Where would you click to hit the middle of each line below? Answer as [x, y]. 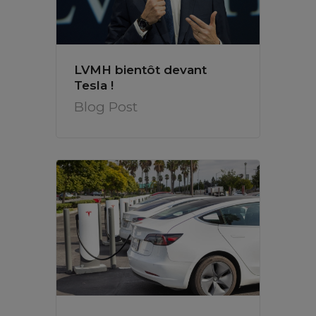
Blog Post [106, 107]
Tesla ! [94, 85]
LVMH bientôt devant [140, 69]
